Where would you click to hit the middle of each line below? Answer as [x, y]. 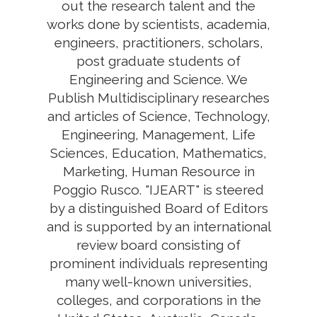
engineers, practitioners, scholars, [158, 42]
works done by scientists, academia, [158, 24]
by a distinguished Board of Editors [158, 208]
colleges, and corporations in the [158, 300]
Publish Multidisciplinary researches [158, 98]
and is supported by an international [158, 226]
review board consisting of [158, 245]
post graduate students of [158, 61]
